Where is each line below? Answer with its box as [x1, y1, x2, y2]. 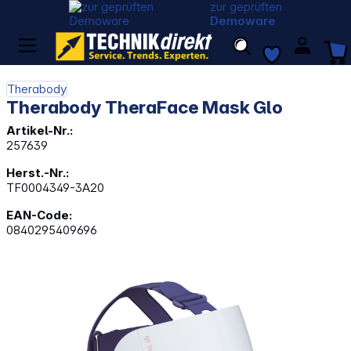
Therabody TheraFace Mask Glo [6, 96, 283, 118]
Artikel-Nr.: [6, 123, 74, 139]
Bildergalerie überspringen [5, 280, 149, 296]
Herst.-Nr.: [6, 165, 70, 181]
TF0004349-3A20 [6, 180, 105, 196]
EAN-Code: [6, 208, 73, 223]
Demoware [210, 13, 277, 28]
